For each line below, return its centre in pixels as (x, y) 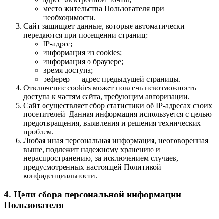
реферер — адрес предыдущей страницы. (112, 79)
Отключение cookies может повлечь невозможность (110, 88)
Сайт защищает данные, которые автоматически (104, 26)
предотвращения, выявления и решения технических (112, 123)
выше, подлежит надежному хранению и (92, 149)
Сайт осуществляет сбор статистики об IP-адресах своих (118, 105)
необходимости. (69, 17)
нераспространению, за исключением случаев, (101, 158)
